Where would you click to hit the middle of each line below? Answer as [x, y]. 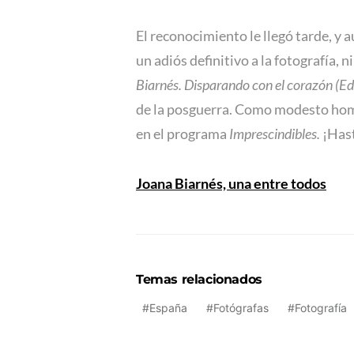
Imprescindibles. [276, 133]
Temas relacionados [199, 279]
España [168, 307]
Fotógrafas [241, 307]
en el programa [183, 133]
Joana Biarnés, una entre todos [231, 183]
